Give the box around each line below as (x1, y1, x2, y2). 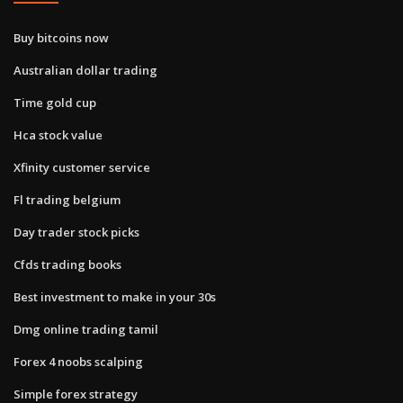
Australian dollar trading (13, 61, 157, 78)
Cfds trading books (13, 255, 121, 273)
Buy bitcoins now (13, 29, 109, 46)
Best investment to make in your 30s (13, 288, 216, 305)
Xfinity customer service (13, 158, 150, 175)
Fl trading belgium (13, 191, 121, 208)
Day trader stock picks (13, 223, 139, 240)
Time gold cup (13, 94, 96, 111)
